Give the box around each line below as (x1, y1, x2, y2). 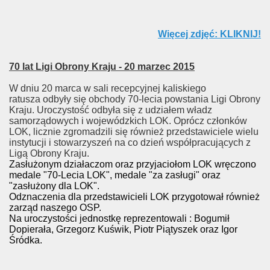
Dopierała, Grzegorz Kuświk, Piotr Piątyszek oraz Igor (9, 224, 237, 234)
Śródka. (9, 235, 42, 245)
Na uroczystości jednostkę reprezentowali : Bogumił (9, 213, 230, 224)
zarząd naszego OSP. (9, 202, 101, 213)
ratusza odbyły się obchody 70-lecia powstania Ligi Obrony (9, 94, 260, 104)
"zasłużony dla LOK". (9, 181, 99, 191)
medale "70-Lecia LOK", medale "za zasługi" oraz (9, 170, 221, 180)
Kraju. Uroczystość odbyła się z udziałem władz (9, 105, 212, 115)
